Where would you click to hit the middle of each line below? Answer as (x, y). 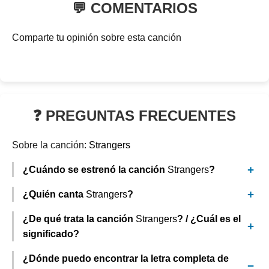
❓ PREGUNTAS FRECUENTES (134, 116)
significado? (51, 234)
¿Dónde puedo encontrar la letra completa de (126, 258)
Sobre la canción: (50, 145)
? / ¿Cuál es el (209, 219)
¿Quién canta (54, 194)
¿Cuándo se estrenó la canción (95, 170)
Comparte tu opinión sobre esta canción (97, 38)
